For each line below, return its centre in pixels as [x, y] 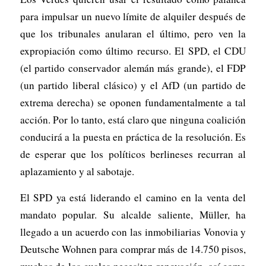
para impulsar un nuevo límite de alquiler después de [133, 16]
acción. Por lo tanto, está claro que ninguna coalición [133, 120]
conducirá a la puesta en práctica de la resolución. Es [133, 137]
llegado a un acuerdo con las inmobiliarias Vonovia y [133, 232]
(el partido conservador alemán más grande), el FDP [133, 68]
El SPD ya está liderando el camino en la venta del [133, 197]
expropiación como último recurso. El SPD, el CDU [133, 51]
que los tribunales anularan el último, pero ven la [133, 34]
